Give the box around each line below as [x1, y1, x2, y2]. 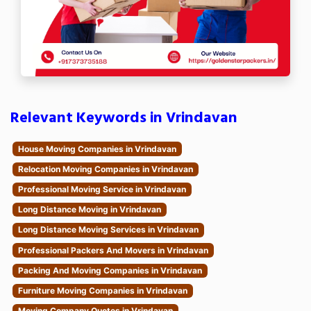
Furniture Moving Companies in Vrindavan [17, 285, 187, 296]
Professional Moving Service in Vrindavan [17, 183, 186, 194]
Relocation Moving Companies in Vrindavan [17, 163, 193, 174]
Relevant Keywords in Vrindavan [10, 106, 237, 131]
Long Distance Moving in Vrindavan [17, 204, 161, 215]
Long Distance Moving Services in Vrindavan [17, 224, 199, 235]
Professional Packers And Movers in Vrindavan [17, 244, 208, 255]
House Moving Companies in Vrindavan [17, 143, 176, 154]
